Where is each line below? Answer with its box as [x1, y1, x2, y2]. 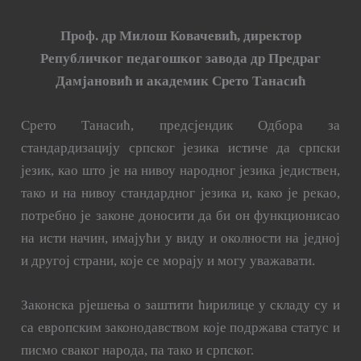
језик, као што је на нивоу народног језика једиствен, [21, 163, 340, 179]
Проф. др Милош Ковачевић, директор [60, 27, 301, 44]
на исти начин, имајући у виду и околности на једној [21, 230, 340, 247]
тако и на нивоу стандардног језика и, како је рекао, [21, 185, 340, 201]
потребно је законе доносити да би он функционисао [21, 208, 340, 224]
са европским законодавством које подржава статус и [21, 320, 340, 336]
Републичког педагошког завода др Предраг [40, 50, 321, 66]
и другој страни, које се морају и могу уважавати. [21, 253, 316, 269]
